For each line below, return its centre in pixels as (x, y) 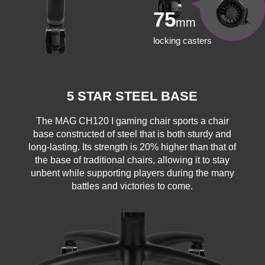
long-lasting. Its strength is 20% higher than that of (132, 147)
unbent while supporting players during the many (132, 173)
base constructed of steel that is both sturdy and (132, 134)
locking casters (183, 40)
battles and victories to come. (132, 186)
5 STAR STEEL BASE (132, 96)
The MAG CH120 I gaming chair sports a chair (132, 121)
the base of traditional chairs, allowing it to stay (132, 160)
